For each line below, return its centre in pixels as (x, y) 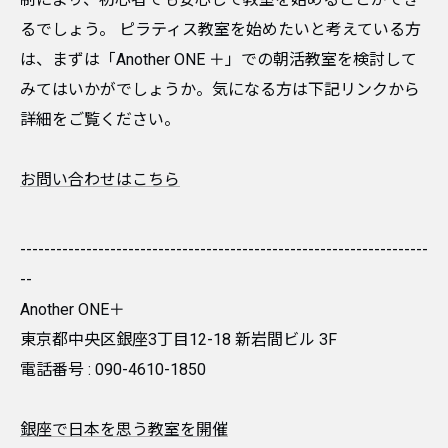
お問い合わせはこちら (100, 179)
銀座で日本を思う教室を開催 (124, 429)
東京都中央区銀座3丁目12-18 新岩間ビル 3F (178, 339)
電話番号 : (57, 369)
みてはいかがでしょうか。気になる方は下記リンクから (220, 89)
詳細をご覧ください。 (100, 119)
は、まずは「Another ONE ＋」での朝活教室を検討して (218, 59)
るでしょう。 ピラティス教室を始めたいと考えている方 (220, 29)
